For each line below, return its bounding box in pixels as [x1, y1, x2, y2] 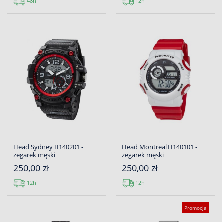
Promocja [184, 204, 207, 212]
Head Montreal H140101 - [122, 142, 197, 152]
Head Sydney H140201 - [13, 142, 83, 152]
